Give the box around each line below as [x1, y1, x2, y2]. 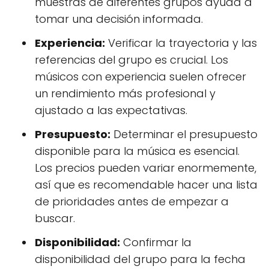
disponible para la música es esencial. [35, 144, 240, 159]
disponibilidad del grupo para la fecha [35, 252, 246, 267]
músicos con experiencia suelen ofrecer [35, 69, 246, 84]
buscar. [35, 211, 75, 226]
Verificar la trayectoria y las [105, 35, 257, 50]
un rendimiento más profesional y [35, 86, 216, 101]
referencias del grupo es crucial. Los [35, 52, 228, 67]
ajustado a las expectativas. [35, 103, 187, 118]
